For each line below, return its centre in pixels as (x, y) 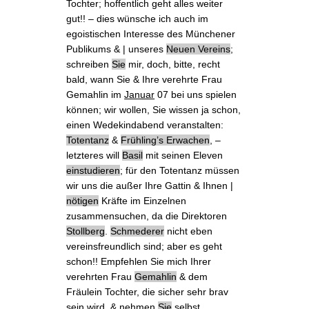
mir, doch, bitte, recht (173, 64)
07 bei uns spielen (196, 94)
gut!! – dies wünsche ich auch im (138, 18)
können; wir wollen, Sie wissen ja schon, (154, 109)
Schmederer (138, 231)
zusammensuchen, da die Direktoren (147, 216)
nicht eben (189, 231)
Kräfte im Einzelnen (143, 200)
